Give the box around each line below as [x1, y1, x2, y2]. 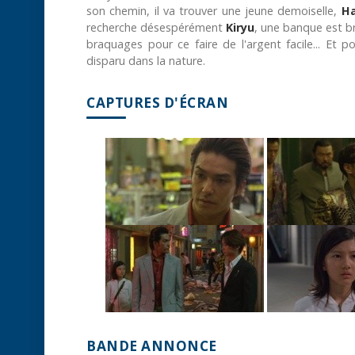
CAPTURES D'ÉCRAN [86, 93, 228, 112]
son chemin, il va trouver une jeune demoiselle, [86, 2, 342, 18]
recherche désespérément [86, 19, 227, 35]
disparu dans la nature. [86, 52, 205, 68]
